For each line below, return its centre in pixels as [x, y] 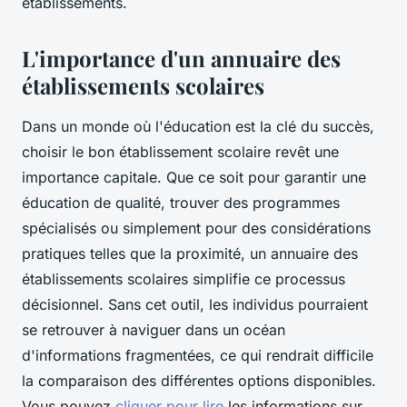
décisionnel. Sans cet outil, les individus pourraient [195, 304]
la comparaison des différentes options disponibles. [199, 380]
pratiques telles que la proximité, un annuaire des [190, 253]
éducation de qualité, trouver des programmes [181, 202]
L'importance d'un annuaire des [181, 58]
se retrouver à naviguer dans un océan [154, 329]
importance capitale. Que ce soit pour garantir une [194, 177]
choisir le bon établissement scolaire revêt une [180, 151]
